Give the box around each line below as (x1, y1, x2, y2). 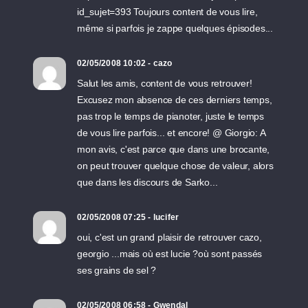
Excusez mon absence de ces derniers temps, (77, 94, 272, 105)
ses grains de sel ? (77, 265, 157, 276)
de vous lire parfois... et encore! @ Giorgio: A (77, 127, 265, 138)
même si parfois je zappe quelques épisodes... (77, 23, 274, 34)
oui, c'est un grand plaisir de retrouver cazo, (77, 232, 262, 243)
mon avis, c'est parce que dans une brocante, (77, 144, 270, 155)
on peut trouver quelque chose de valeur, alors (77, 160, 274, 171)
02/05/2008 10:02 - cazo (77, 58, 173, 68)
